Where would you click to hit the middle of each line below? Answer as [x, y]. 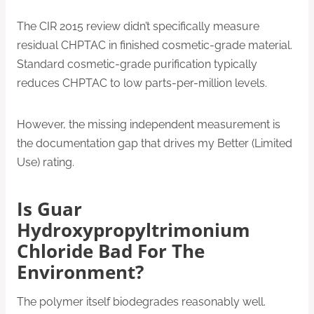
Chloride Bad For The [111, 251]
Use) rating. [46, 163]
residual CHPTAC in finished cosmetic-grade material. [155, 46]
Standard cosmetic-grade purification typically [137, 64]
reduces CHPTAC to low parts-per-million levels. [142, 83]
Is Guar [49, 209]
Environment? [80, 272]
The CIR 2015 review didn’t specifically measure [138, 27]
